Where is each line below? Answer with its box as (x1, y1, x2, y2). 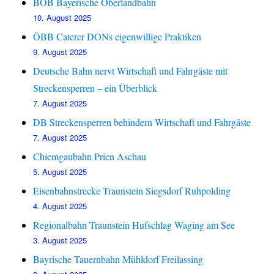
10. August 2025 (33, 12, 92, 24)
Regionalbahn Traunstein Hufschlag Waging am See (33, 218, 235, 232)
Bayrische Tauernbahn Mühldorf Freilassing (33, 253, 204, 266)
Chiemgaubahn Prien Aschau (33, 150, 147, 163)
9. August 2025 (33, 46, 87, 58)
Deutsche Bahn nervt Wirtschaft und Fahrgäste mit (33, 64, 228, 78)
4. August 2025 (33, 200, 87, 212)
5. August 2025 (33, 166, 87, 178)
